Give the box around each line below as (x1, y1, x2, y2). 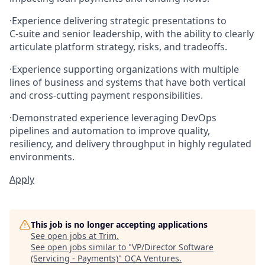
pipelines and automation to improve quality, (9, 124, 210, 137)
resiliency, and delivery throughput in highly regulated (9, 137, 251, 150)
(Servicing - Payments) (31, 252, 118, 264)
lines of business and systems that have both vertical (9, 75, 245, 89)
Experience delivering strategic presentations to (12, 14, 227, 27)
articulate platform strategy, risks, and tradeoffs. (9, 40, 227, 53)
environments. (9, 150, 75, 163)
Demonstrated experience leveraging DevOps (12, 111, 216, 124)
